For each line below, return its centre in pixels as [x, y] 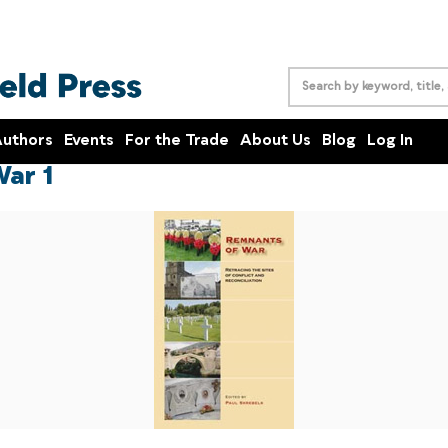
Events [89, 141]
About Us [275, 141]
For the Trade [177, 141]
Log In [390, 141]
